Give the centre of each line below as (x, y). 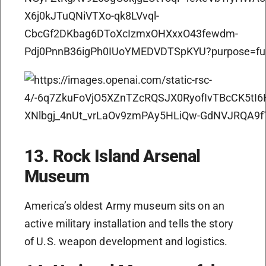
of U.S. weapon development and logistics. (126, 242)
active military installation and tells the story (129, 224)
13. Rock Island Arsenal (113, 156)
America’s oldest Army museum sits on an (124, 206)
